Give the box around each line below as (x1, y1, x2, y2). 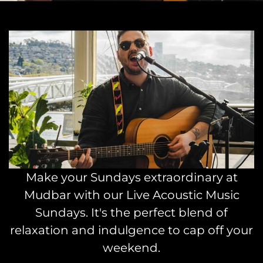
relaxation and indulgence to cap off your (10, 222, 253, 237)
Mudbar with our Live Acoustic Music (23, 187, 240, 202)
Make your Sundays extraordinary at (25, 170, 238, 184)
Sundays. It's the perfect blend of (35, 205, 228, 220)
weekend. (103, 240, 160, 255)
